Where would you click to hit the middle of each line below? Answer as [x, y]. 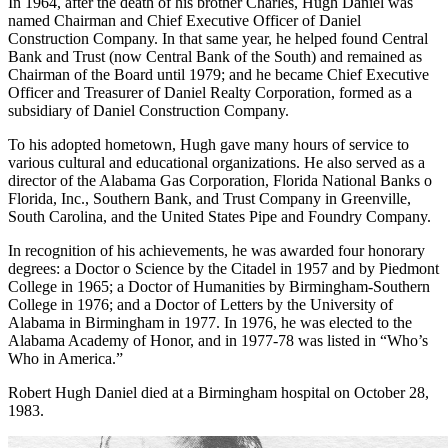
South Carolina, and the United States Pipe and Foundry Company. [219, 216]
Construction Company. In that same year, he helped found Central [218, 38]
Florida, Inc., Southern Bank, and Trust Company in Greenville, [209, 198]
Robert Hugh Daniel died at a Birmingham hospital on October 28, [218, 392]
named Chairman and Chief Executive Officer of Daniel [184, 20]
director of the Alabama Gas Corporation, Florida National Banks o [220, 180]
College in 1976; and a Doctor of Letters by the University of [200, 304]
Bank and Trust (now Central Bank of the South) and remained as [215, 56]
